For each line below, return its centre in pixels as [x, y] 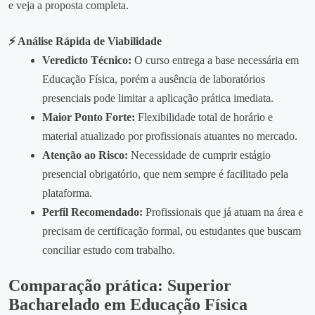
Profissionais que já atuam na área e [223, 212]
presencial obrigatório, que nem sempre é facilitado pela [165, 174]
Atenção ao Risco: [85, 155]
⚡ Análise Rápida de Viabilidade [85, 41]
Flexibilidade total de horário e [204, 117]
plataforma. [67, 193]
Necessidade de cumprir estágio [199, 155]
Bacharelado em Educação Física [128, 304]
